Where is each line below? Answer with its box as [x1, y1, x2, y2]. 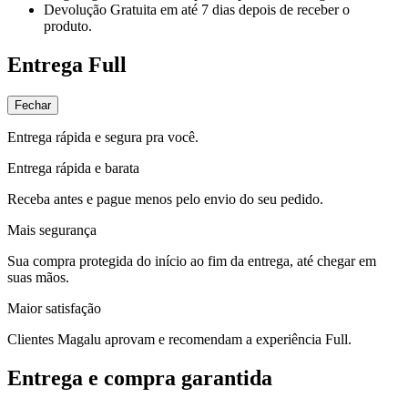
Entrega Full [7, 52, 127, 76]
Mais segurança [7, 221, 97, 238]
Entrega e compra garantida [7, 365, 272, 390]
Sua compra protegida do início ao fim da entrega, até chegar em [7, 252, 376, 269]
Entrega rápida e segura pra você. [7, 128, 199, 145]
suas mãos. [7, 269, 69, 285]
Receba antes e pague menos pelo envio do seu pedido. [7, 190, 323, 207]
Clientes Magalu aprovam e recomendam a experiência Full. [7, 331, 352, 347]
